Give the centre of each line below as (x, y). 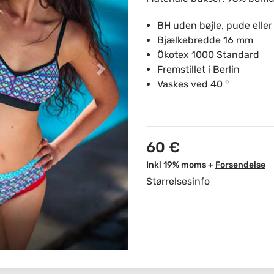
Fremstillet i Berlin (198, 69)
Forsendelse (240, 165)
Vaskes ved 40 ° (193, 84)
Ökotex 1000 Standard (208, 55)
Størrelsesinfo (178, 181)
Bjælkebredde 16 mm (205, 40)
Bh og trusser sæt (195, 216)
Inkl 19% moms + (180, 165)
